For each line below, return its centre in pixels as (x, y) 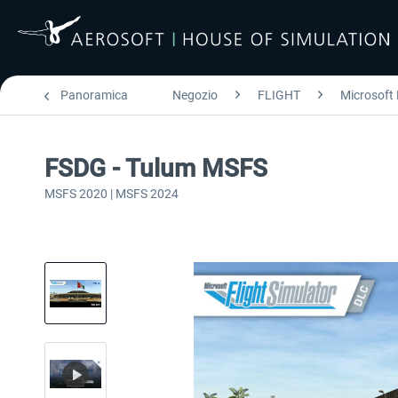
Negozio (195, 95)
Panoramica (94, 95)
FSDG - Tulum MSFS (156, 168)
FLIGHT (279, 95)
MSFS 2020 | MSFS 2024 (111, 194)
